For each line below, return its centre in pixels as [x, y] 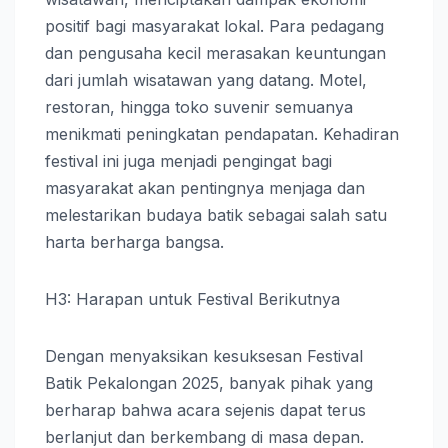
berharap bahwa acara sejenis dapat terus [205, 409]
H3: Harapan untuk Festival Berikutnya [192, 298]
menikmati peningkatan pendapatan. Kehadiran [222, 133]
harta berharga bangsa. [134, 241]
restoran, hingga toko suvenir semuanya [199, 106]
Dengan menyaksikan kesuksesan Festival [204, 355]
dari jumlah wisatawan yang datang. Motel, [206, 79]
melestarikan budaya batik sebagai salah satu [216, 214]
